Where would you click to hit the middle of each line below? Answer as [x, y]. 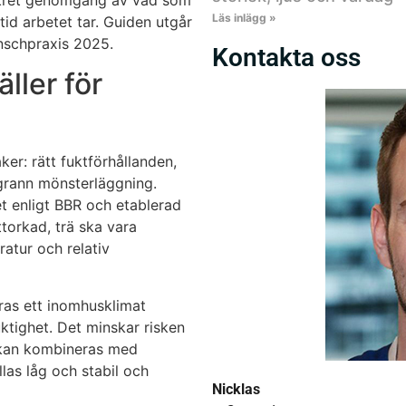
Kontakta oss [286, 58]
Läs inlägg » [244, 18]
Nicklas [236, 389]
